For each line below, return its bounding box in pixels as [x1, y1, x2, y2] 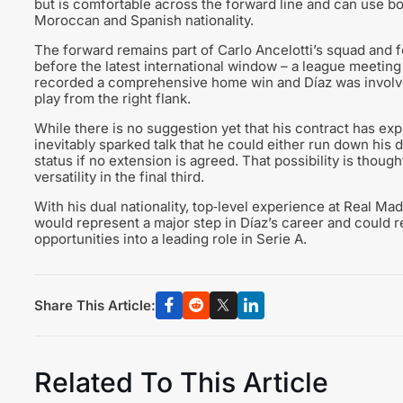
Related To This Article [33, 366, 328, 399]
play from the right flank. [33, 89, 191, 107]
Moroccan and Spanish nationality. [33, 11, 254, 29]
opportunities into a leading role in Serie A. [33, 229, 307, 247]
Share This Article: [33, 296, 156, 314]
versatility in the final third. [33, 167, 204, 185]
